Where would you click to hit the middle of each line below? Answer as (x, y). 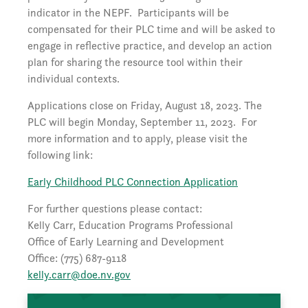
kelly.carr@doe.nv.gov (79, 275)
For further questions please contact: (115, 209)
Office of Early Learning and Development (126, 242)
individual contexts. (74, 79)
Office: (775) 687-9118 (77, 258)
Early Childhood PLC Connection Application (133, 182)
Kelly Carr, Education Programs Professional (130, 225)
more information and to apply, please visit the (137, 139)
